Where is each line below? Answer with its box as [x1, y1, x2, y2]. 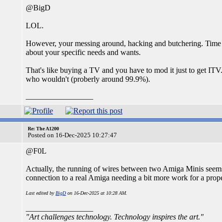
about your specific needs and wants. [26, 48, 141, 56]
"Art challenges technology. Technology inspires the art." [26, 213, 204, 221]
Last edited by [26, 190, 55, 196]
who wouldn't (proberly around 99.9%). [26, 75, 150, 83]
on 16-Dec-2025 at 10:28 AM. [66, 190, 127, 196]
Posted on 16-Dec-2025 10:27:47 [28, 131, 117, 139]
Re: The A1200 [28, 126, 59, 131]
